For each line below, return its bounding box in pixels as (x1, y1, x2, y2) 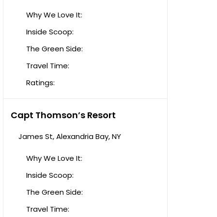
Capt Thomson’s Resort (11, 109, 116, 121)
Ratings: (26, 77, 55, 88)
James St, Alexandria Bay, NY (18, 131, 121, 141)
